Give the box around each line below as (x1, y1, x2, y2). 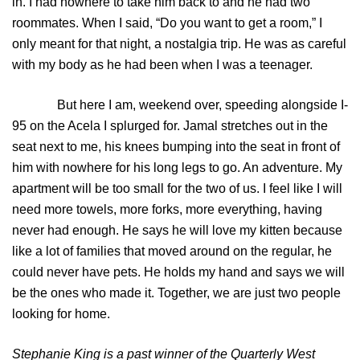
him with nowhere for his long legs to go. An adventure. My (12, 161, 342, 175)
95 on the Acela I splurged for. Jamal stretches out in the (12, 119, 328, 133)
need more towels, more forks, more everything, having (12, 202, 322, 217)
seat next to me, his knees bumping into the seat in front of (12, 140, 340, 154)
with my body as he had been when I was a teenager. (12, 58, 313, 72)
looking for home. (12, 307, 110, 321)
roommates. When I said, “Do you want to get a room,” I (12, 16, 322, 31)
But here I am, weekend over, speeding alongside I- (12, 98, 348, 112)
